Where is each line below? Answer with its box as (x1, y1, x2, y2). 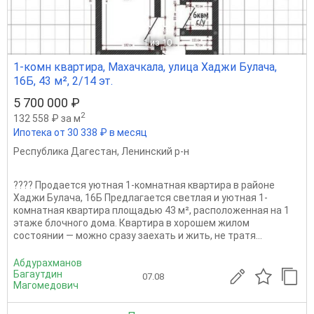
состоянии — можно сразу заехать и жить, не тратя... (13, 229, 262, 241)
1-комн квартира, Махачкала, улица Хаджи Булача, (13, 60, 277, 74)
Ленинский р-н (121, 145, 189, 157)
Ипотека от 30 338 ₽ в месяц (13, 126, 147, 138)
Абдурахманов (13, 257, 82, 268)
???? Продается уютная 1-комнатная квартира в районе (13, 179, 275, 191)
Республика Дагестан (13, 145, 117, 157)
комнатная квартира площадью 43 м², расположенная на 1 (13, 204, 289, 216)
